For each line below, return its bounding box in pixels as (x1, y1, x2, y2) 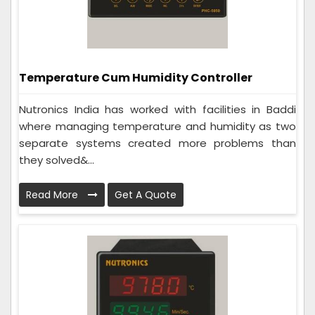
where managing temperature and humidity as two (19, 119, 296, 134)
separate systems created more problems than (19, 136, 296, 151)
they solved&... (19, 153, 94, 168)
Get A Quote (115, 188, 176, 202)
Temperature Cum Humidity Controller (19, 69, 252, 86)
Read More (26, 188, 81, 202)
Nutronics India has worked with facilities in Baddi (19, 102, 296, 117)
